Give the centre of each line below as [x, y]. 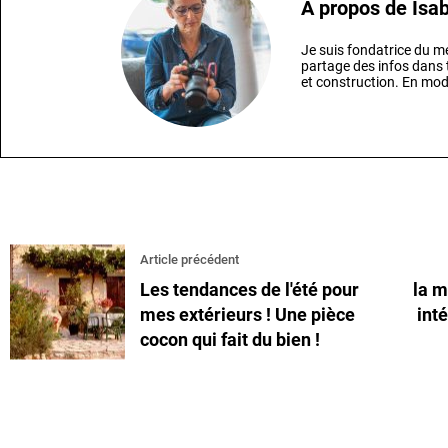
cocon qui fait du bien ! [230, 339]
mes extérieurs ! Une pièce [247, 314]
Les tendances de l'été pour [249, 289]
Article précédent [189, 259]
